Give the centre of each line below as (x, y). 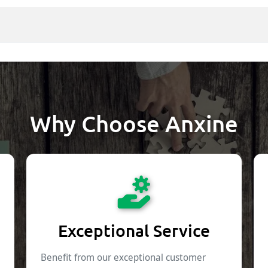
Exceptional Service (134, 231)
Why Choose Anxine (134, 124)
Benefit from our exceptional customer (123, 258)
